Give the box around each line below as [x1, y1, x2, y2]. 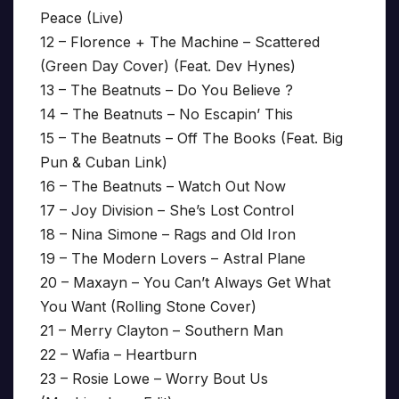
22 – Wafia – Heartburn [40, 346, 197, 364]
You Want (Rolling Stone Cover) [40, 297, 256, 316]
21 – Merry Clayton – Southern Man [40, 322, 283, 340]
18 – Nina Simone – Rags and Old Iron [40, 225, 296, 244]
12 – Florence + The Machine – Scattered [40, 33, 320, 52]
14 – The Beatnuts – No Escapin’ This [40, 105, 293, 124]
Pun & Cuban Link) [40, 153, 167, 172]
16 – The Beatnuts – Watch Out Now [40, 177, 286, 196]
